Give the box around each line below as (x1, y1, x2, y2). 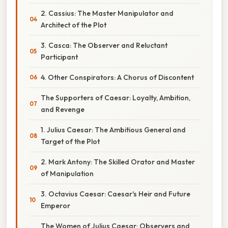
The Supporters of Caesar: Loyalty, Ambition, (41, 93, 190, 102)
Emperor (41, 201, 70, 210)
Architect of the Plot (41, 20, 106, 30)
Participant (41, 52, 78, 62)
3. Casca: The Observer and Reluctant (41, 40, 167, 50)
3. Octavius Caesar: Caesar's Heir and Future (41, 189, 190, 198)
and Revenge (41, 104, 84, 114)
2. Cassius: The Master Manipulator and (41, 8, 174, 18)
